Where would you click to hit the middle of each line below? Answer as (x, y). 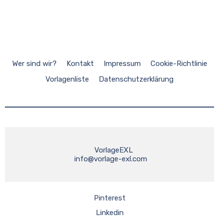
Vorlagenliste (67, 79)
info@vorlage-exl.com (110, 159)
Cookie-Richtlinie (179, 63)
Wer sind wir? (34, 63)
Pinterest (109, 198)
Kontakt (80, 63)
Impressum (122, 63)
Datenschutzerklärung (136, 79)
